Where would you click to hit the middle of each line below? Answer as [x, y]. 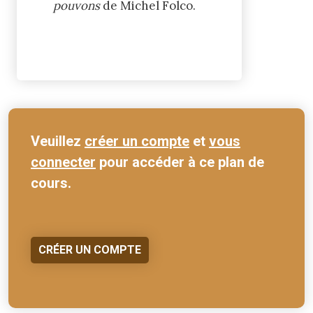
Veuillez [58, 141]
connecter [63, 162]
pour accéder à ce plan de [180, 162]
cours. [51, 183]
